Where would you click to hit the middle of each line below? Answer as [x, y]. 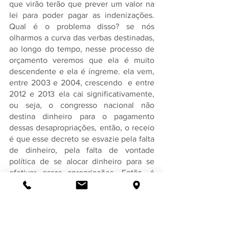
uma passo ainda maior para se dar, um [82, 206]
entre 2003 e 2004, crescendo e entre [82, 83]
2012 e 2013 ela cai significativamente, [82, 94]
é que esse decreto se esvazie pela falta [82, 139]
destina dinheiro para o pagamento [82, 116]
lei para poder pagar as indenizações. [82, 15]
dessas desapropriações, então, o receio [82, 128]
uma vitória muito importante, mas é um [82, 184]
